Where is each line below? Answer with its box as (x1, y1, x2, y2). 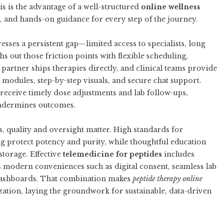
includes (162, 150, 194, 159)
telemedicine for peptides (63, 150, 162, 159)
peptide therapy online (133, 174, 202, 183)
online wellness (141, 2, 200, 11)
